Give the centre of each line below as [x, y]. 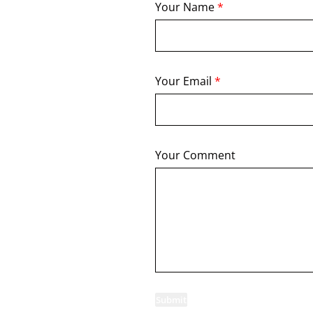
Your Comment [195, 155]
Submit [171, 300]
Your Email [185, 81]
